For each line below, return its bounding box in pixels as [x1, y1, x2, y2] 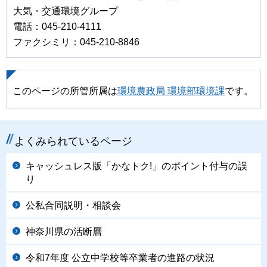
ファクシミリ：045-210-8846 [13, 37, 139, 48]
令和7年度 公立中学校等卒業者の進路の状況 [26, 253, 215, 263]
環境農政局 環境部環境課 [117, 86, 225, 97]
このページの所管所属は [13, 86, 117, 97]
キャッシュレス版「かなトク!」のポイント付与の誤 [26, 161, 247, 172]
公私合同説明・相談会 [26, 200, 121, 211]
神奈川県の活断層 [26, 226, 102, 237]
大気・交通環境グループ [13, 6, 118, 17]
